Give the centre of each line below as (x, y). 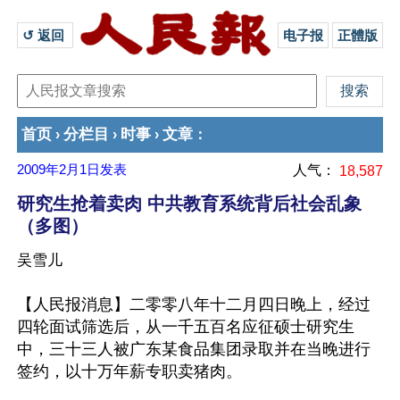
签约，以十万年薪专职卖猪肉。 (129, 371)
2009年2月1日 (58, 170)
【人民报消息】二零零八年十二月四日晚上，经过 (194, 304)
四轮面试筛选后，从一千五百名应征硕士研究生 (186, 327)
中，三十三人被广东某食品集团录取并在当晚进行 (194, 349)
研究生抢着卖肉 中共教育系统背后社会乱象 (189, 204)
